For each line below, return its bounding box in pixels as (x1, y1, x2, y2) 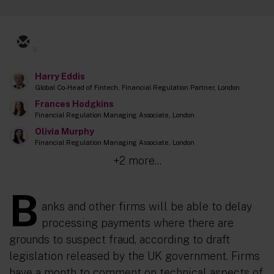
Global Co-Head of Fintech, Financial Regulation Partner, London (35, 84, 240, 91)
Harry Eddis (35, 71, 85, 81)
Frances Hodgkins (35, 98, 114, 109)
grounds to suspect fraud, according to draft (9, 233, 230, 246)
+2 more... (113, 154, 161, 167)
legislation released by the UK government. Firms (9, 250, 260, 262)
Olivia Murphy (35, 126, 94, 136)
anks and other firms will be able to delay (42, 200, 252, 213)
